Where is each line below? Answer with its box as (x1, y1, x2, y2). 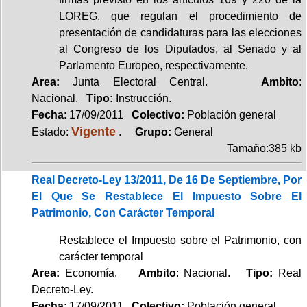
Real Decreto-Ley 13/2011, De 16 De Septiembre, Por (32, 173, 302, 186)
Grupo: (124, 125, 174, 138)
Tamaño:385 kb (227, 142, 302, 154)
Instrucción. (116, 92, 171, 104)
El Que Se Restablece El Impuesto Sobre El (32, 190, 302, 202)
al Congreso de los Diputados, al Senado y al (59, 42, 302, 55)
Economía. (60, 267, 138, 279)
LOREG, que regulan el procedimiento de (59, 10, 302, 22)
